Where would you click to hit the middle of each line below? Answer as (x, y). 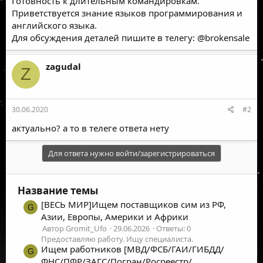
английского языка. (54, 25)
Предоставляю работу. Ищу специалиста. (117, 239)
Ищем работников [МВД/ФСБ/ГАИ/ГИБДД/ (133, 249)
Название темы (58, 190)
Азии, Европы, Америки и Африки (115, 217)
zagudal (63, 66)
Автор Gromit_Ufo (75, 229)
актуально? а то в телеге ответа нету (90, 128)
